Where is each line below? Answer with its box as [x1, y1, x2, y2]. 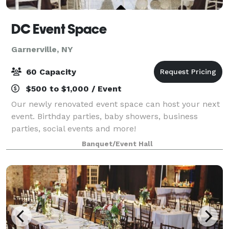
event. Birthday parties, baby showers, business [11, 111, 198, 121]
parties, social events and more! [11, 123, 136, 133]
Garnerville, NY [11, 44, 73, 54]
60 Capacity [24, 66, 76, 77]
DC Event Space [11, 21, 107, 37]
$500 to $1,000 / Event [24, 83, 122, 94]
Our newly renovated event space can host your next [11, 99, 220, 109]
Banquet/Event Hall [81, 140, 153, 148]
